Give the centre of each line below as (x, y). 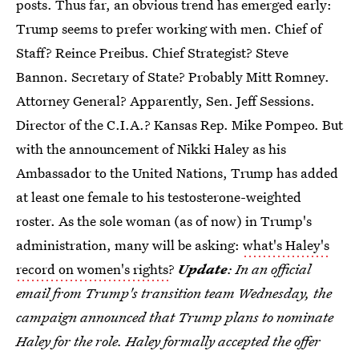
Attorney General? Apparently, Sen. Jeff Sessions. (165, 101)
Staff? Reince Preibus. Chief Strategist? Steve (152, 52)
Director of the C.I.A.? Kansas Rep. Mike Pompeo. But (179, 125)
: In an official (269, 269)
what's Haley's (286, 245)
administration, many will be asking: (129, 245)
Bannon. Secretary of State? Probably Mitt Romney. (173, 77)
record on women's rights (92, 269)
